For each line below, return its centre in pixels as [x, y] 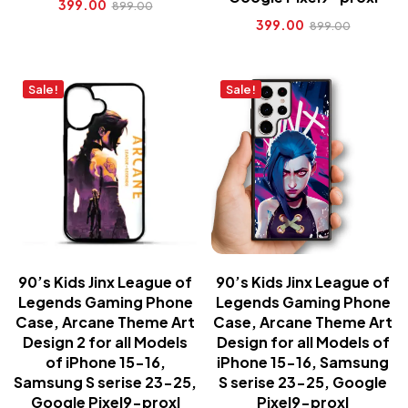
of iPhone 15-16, [105, 362]
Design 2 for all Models [105, 342]
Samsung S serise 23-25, [105, 382]
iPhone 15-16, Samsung [303, 362]
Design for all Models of [303, 342]
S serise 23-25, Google [303, 382]
